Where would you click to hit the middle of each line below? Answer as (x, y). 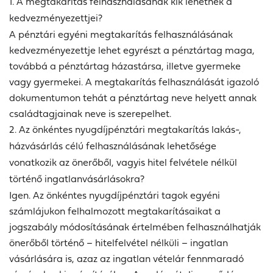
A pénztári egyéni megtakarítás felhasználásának (121, 34)
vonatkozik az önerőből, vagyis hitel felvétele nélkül (123, 162)
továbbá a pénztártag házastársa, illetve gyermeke (125, 66)
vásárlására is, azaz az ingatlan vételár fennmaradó (126, 259)
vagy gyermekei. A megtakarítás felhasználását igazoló (134, 82)
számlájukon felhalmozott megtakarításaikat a (115, 211)
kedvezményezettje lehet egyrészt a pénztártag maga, (132, 50)
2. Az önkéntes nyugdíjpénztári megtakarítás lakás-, (125, 129)
